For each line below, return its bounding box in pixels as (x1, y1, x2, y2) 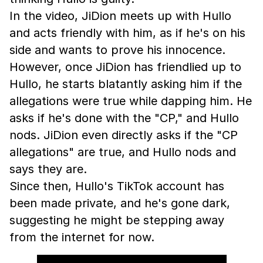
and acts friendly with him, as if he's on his (9, 26, 245, 41)
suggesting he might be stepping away (9, 213, 224, 228)
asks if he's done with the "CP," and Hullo (9, 111, 239, 126)
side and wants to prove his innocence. (9, 43, 225, 58)
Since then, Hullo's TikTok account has (9, 179, 224, 194)
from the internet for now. (9, 230, 154, 245)
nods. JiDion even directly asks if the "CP (9, 128, 238, 143)
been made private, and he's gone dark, (9, 196, 230, 211)
